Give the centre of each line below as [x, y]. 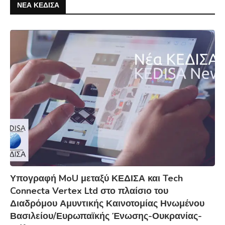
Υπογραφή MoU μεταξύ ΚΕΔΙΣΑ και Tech [96, 179]
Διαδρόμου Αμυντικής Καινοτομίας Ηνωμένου [107, 204]
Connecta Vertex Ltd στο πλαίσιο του [89, 191]
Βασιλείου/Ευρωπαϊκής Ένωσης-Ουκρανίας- [106, 216]
